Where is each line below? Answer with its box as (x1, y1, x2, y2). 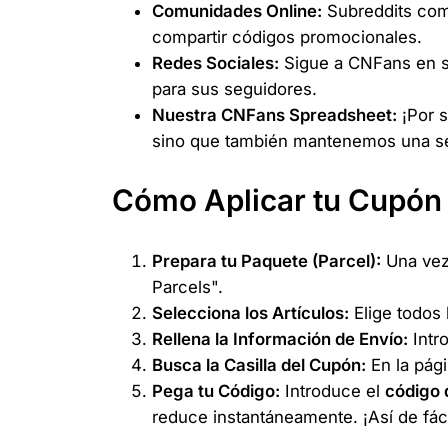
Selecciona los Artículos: (152, 302, 349, 323)
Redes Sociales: (152, 52, 279, 73)
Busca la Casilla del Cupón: (152, 354, 366, 375)
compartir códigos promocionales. (152, 26, 422, 47)
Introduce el (280, 380, 385, 401)
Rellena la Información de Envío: (152, 328, 408, 349)
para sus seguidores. (152, 78, 317, 99)
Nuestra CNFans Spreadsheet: (152, 104, 397, 125)
